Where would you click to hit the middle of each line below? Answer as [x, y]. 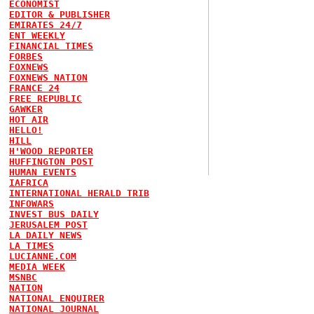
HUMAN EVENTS [43, 172]
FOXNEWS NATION [48, 77]
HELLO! [26, 130]
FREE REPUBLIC [46, 98]
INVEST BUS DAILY [54, 214]
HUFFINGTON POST [51, 162]
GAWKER [26, 109]
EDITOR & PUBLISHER [60, 14]
